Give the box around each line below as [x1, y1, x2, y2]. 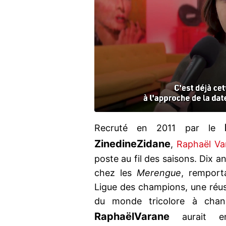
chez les [94, 167, 137, 179]
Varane [134, 210, 169, 223]
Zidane [137, 138, 171, 150]
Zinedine [94, 138, 137, 150]
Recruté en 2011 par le [94, 123, 225, 134]
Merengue [137, 167, 181, 179]
